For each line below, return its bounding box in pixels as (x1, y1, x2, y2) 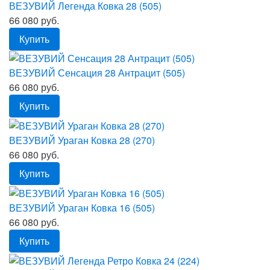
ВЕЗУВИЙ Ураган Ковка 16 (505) (9, 200, 155, 215)
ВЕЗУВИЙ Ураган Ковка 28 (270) (9, 133, 155, 148)
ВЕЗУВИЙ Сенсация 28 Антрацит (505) (9, 66, 185, 80)
